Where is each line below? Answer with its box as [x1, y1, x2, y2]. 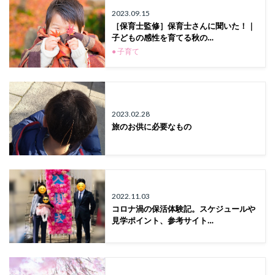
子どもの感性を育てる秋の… [112, 33, 214, 42]
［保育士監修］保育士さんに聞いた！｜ [112, 21, 256, 31]
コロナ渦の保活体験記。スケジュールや [112, 203, 256, 214]
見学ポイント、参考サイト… [112, 215, 214, 225]
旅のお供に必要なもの [112, 122, 192, 131]
